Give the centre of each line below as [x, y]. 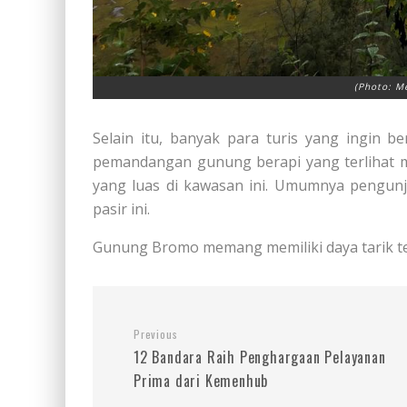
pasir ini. [121, 209]
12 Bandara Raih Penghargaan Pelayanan [260, 357]
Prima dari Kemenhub [201, 381]
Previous [156, 334]
